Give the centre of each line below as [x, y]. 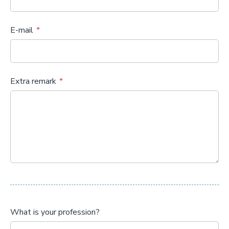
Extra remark [33, 81]
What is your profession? [55, 212]
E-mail [22, 30]
